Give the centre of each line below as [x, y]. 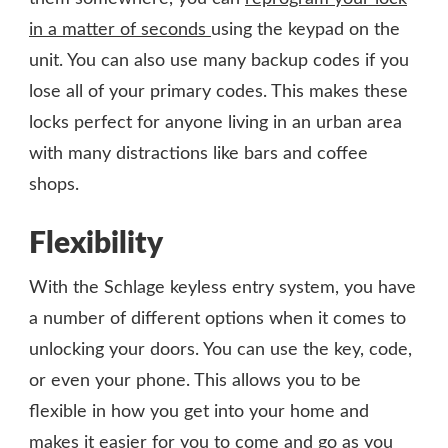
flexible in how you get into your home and [199, 411]
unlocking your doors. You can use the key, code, [220, 349]
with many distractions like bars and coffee [198, 153]
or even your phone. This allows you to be [195, 380]
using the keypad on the [305, 29]
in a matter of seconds [120, 29]
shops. [54, 184]
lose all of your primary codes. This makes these [218, 91]
